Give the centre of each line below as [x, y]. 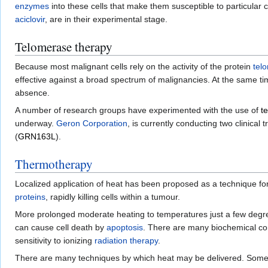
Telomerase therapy [64, 47]
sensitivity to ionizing [55, 241]
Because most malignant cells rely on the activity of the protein [134, 67]
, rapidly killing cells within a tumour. [113, 197]
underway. [36, 124]
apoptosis [125, 228]
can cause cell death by [61, 228]
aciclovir [30, 19]
